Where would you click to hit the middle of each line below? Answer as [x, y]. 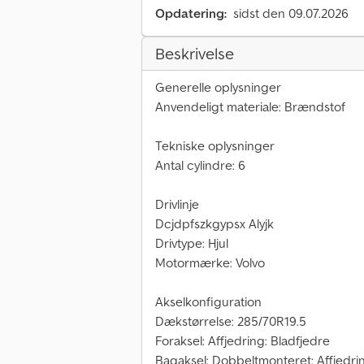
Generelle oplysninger [218, 87]
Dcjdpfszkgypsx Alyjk [214, 224]
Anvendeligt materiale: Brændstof [250, 107]
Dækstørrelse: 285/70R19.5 [231, 321]
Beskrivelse [195, 54]
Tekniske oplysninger [215, 146]
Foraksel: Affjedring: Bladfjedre [243, 341]
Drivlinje [177, 204]
